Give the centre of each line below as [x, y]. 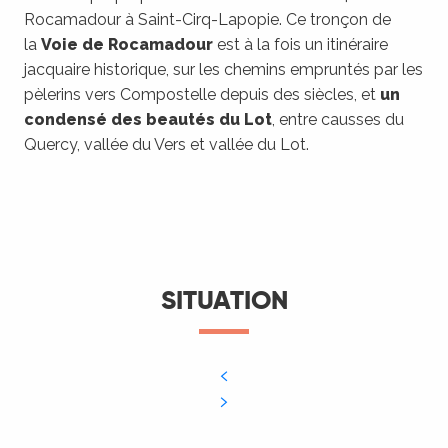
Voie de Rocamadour [127, 44]
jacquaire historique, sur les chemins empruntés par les [223, 69]
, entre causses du [338, 119]
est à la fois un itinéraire [300, 44]
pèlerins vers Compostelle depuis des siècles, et [202, 94]
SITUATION [224, 300]
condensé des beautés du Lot [148, 119]
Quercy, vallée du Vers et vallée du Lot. [166, 144]
